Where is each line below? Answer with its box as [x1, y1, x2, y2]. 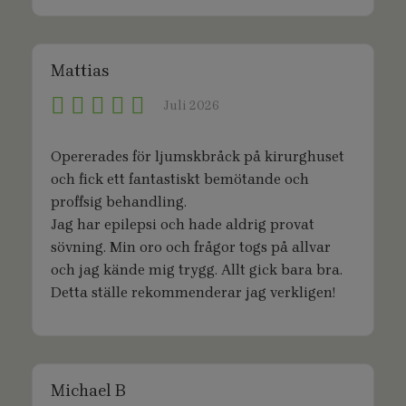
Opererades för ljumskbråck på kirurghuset [51, 148, 344, 165]
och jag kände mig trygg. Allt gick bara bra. [51, 261, 343, 278]
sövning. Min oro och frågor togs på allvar [51, 238, 331, 256]
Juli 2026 [163, 98, 219, 113]
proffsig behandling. [51, 193, 187, 210]
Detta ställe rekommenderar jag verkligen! [51, 284, 335, 301]
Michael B [51, 381, 126, 401]
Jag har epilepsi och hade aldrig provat [51, 216, 314, 233]
